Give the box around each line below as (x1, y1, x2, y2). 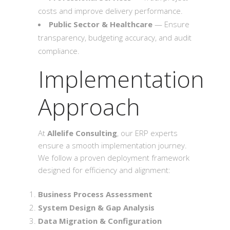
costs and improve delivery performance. (38, 6, 183, 16)
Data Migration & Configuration (38, 216, 162, 226)
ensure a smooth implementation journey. (38, 140, 187, 150)
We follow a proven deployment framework (38, 152, 189, 163)
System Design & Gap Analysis (38, 202, 155, 213)
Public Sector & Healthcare (49, 19, 152, 29)
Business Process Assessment (38, 189, 152, 199)
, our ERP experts (117, 128, 178, 138)
